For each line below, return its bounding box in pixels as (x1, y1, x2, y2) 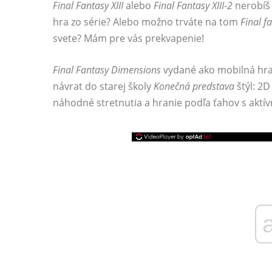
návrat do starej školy (53, 80, 154, 93)
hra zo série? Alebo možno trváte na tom (53, 15, 240, 29)
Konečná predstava (154, 80, 234, 93)
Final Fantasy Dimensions (53, 63, 161, 76)
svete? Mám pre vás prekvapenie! (53, 32, 204, 45)
